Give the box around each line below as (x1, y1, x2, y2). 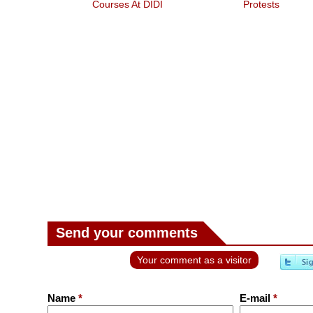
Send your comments (56, 225, 198, 240)
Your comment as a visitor (136, 254, 252, 265)
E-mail (239, 292, 273, 304)
